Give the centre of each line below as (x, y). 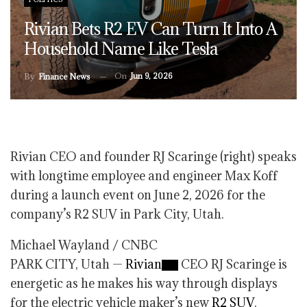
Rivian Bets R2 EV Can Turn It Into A (150, 28)
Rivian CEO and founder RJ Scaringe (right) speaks (153, 157)
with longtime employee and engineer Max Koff (144, 176)
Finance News (64, 76)
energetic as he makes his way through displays (144, 283)
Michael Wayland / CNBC (84, 245)
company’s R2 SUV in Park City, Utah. (117, 214)
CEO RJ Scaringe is (233, 264)
